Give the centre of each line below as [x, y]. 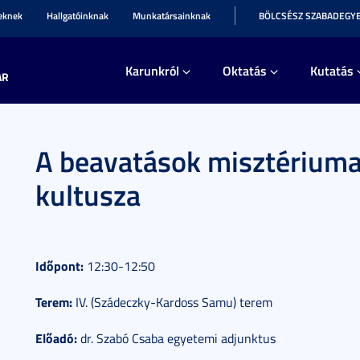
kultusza [88, 194]
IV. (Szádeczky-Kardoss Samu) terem [172, 302]
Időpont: [59, 266]
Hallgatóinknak [78, 16]
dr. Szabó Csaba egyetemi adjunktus [176, 338]
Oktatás [245, 70]
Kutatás [332, 70]
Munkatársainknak [172, 16]
